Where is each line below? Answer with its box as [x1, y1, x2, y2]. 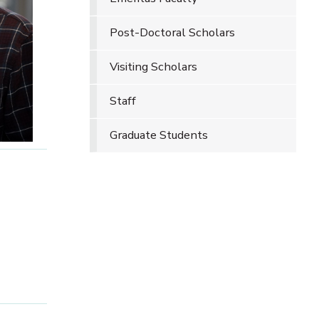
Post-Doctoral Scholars [109, 24, 235, 41]
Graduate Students [109, 127, 208, 143]
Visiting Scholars [109, 58, 197, 75]
